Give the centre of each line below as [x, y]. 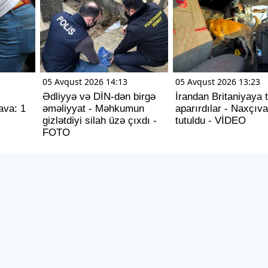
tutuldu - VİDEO [210, 120]
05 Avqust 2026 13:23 [217, 81]
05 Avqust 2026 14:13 [85, 81]
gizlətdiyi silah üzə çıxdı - [100, 120]
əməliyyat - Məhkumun [93, 108]
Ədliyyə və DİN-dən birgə [99, 96]
